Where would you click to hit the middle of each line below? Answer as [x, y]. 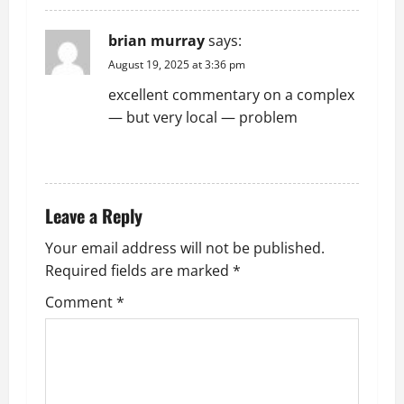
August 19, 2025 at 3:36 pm [177, 64]
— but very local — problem [203, 117]
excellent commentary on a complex [231, 95]
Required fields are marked [139, 271]
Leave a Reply [94, 216]
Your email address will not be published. [185, 248]
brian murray [156, 41]
